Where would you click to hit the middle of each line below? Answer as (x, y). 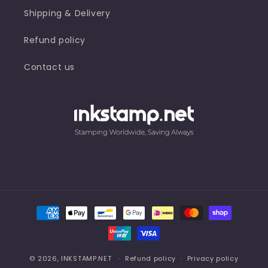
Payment (42, 208)
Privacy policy (213, 259)
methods (42, 224)
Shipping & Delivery (67, 13)
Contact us (49, 67)
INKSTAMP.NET (86, 258)
